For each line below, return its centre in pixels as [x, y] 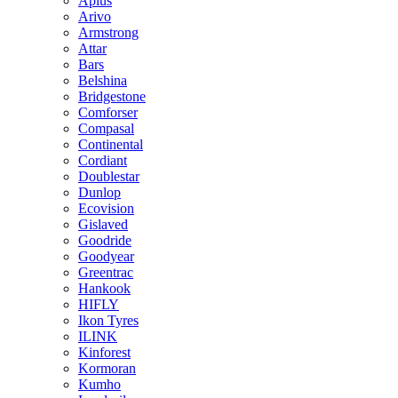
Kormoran [107, 368]
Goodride [105, 240]
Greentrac [106, 272]
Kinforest [104, 352]
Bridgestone [112, 96]
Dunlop [99, 192]
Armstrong [108, 32]
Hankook [104, 288]
